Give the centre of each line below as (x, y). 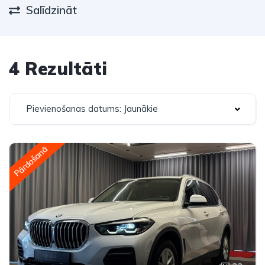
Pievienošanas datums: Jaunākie (92, 109)
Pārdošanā (31, 161)
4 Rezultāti (58, 69)
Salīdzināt (51, 10)
